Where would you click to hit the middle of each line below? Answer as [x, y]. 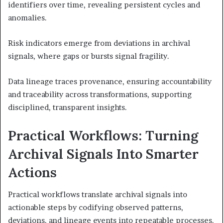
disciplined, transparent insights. [67, 107]
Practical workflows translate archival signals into [98, 194]
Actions [32, 172]
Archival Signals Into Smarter [103, 154]
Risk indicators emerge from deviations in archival [99, 43]
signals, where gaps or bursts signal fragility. [89, 56]
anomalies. [27, 17]
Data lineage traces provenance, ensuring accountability [110, 81]
